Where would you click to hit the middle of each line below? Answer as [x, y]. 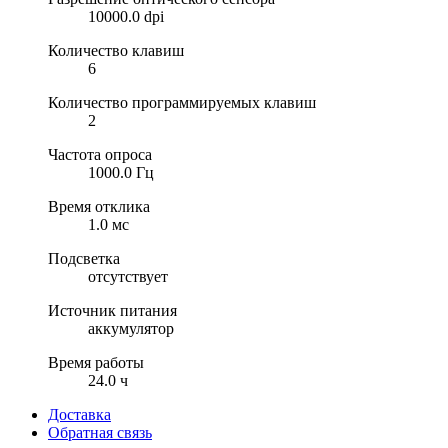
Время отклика [99, 206]
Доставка [79, 414]
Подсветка [84, 258]
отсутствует [128, 276]
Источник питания [112, 310]
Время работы [96, 362]
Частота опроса [100, 154]
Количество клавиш [116, 50]
